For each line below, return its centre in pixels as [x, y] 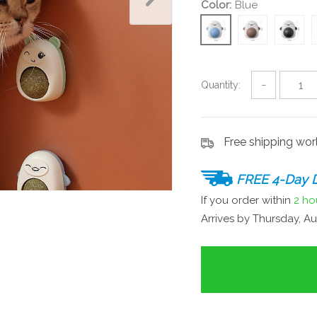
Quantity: [221, 85]
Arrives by [227, 218]
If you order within [247, 201]
